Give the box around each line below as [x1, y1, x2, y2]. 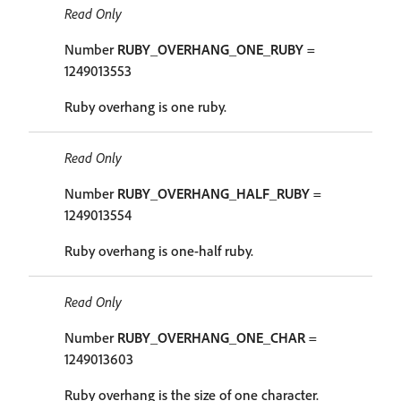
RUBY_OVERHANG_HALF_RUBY [117, 184, 310, 202]
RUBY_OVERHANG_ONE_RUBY [117, 40, 303, 58]
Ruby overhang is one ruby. [64, 98, 226, 115]
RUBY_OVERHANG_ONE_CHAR [117, 328, 305, 346]
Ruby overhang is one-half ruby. [64, 242, 253, 260]
